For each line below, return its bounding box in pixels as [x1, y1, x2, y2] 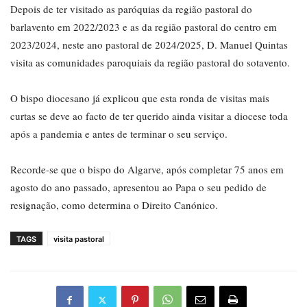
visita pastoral [53, 234, 104, 245]
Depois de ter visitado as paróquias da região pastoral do [10, 2, 252, 16]
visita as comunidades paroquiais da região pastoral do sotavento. [10, 56, 290, 70]
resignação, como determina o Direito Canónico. [10, 198, 218, 212]
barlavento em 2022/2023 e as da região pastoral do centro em [10, 20, 277, 34]
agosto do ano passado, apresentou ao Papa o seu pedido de [10, 180, 267, 195]
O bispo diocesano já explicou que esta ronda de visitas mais [10, 91, 269, 106]
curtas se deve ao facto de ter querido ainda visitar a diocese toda [10, 109, 288, 123]
